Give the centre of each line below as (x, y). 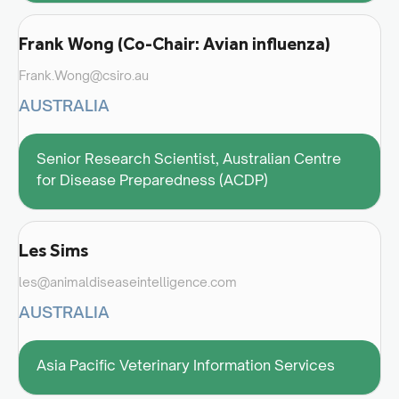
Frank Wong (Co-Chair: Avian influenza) (175, 43)
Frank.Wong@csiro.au (84, 75)
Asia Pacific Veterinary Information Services (186, 365)
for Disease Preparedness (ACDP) (152, 179)
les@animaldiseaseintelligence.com (128, 281)
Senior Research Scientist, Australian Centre (189, 158)
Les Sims (53, 250)
